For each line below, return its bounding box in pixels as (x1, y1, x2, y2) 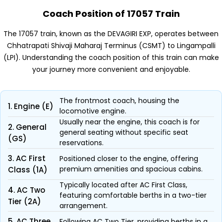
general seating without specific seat (59, 127, 188, 137)
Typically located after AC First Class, (59, 180, 187, 190)
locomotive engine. (59, 106, 126, 116)
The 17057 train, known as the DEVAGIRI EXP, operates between (3, 29, 219, 39)
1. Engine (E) (8, 101, 54, 111)
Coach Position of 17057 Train (42, 7, 180, 20)
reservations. (59, 138, 104, 148)
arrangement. (59, 201, 108, 211)
